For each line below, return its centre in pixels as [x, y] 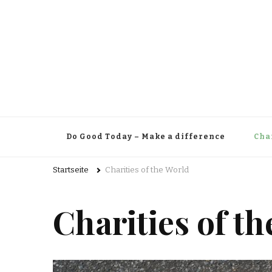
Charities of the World [147, 170]
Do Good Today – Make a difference [146, 137]
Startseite [71, 170]
